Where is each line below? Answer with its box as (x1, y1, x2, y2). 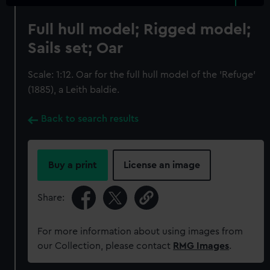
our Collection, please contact (37, 241, 174, 251)
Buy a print (48, 160, 98, 170)
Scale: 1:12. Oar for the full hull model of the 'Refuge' (28, 70, 256, 80)
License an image (124, 160, 201, 170)
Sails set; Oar (28, 40, 124, 56)
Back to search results (41, 114, 139, 124)
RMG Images (173, 241, 230, 251)
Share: (37, 193, 65, 202)
